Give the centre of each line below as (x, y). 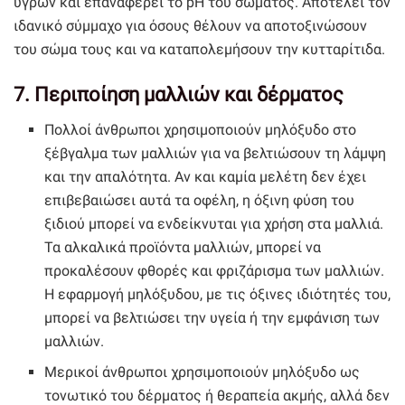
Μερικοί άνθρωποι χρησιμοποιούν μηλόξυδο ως (202, 372)
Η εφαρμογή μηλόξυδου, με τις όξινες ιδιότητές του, (218, 294)
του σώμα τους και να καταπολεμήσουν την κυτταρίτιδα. (199, 50)
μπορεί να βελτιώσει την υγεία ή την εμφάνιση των (212, 317)
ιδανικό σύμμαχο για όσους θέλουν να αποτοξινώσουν (190, 26)
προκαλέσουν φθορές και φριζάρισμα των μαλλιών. (215, 270)
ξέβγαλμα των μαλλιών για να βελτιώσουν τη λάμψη (216, 153)
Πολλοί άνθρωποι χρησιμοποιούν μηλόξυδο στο (201, 129)
